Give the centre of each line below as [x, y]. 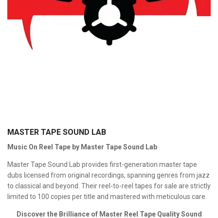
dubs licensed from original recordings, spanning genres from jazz [109, 175]
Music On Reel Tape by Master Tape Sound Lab [82, 147]
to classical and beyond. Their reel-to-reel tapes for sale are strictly [109, 186]
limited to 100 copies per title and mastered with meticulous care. [107, 197]
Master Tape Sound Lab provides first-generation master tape [102, 164]
